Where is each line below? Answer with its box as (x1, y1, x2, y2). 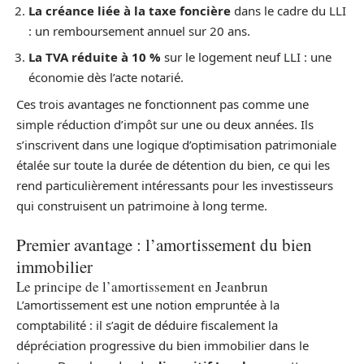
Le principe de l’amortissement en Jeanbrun (16, 277, 268, 297)
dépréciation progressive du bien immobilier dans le (16, 337, 309, 354)
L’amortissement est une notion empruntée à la (16, 297, 279, 314)
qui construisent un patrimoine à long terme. (16, 197, 267, 214)
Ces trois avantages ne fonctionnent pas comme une (16, 95, 309, 112)
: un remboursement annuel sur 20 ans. (28, 22, 250, 39)
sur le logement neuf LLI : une (161, 49, 331, 66)
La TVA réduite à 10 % (28, 49, 161, 66)
